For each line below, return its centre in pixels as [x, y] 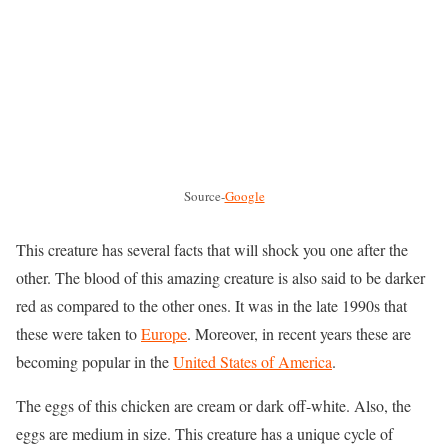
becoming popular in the [94, 362]
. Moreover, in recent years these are [299, 334]
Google [244, 196]
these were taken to [78, 334]
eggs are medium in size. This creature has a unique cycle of [204, 434]
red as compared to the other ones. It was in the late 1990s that [211, 306]
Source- [204, 196]
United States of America [252, 362]
